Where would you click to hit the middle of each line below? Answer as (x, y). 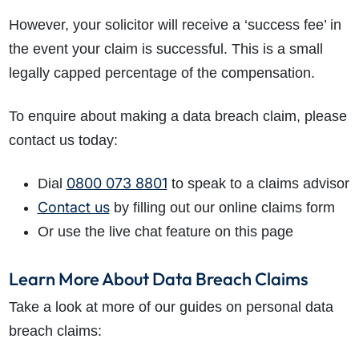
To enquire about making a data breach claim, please (177, 117)
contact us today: (63, 141)
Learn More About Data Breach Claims (158, 279)
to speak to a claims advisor (258, 184)
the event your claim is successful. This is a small (165, 49)
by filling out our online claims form (222, 208)
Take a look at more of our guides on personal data (171, 307)
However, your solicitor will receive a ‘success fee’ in (175, 25)
